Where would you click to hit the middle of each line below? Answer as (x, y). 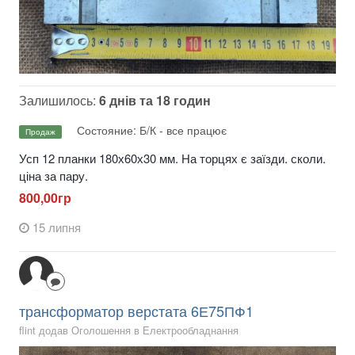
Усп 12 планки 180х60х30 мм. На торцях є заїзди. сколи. (172, 158)
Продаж (40, 131)
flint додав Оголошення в (81, 330)
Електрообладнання (191, 330)
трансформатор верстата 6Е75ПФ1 (136, 311)
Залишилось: (59, 101)
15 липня (57, 227)
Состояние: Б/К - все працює (152, 130)
